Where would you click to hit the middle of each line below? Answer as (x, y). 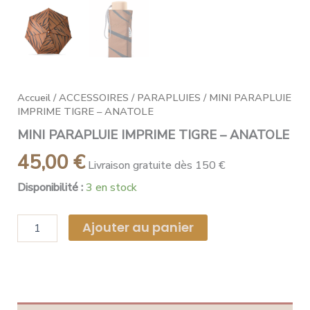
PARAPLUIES (169, 97)
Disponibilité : (50, 187)
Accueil (34, 97)
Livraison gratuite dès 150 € (157, 166)
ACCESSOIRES (94, 97)
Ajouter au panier (138, 227)
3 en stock (111, 187)
